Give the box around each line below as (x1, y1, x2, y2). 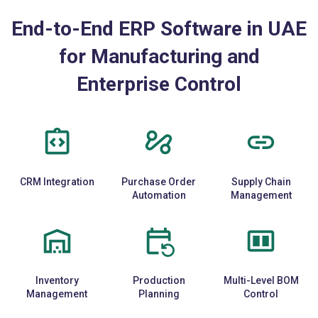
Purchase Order (121, 175, 197, 187)
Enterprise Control (77, 72, 241, 96)
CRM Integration (19, 175, 94, 187)
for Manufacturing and (58, 44, 260, 68)
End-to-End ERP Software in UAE (11, 16, 307, 40)
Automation (131, 189, 186, 201)
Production (132, 274, 185, 286)
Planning (138, 287, 180, 300)
